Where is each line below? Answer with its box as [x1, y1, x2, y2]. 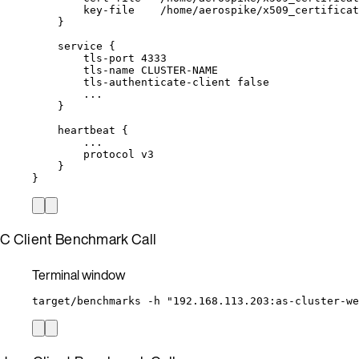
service [58, 39, 103, 52]
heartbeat [58, 123, 115, 136]
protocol [83, 147, 135, 160]
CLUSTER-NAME [141, 63, 218, 76]
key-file [83, 3, 135, 16]
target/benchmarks [32, 294, 141, 307]
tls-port [83, 51, 135, 64]
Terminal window [32, 264, 125, 284]
